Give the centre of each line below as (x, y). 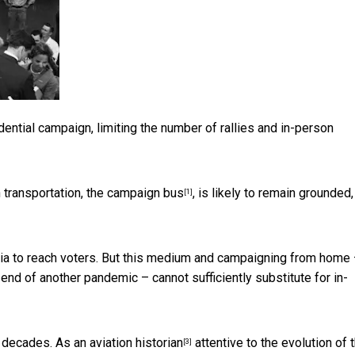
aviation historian (136, 343)
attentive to (226, 343)
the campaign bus (135, 193)
